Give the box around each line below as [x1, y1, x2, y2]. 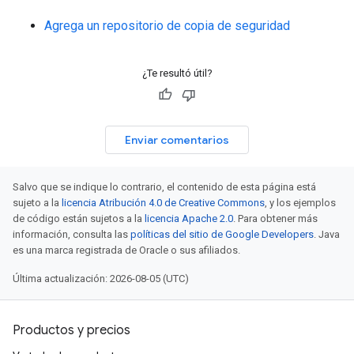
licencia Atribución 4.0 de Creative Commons [62, 197, 265, 209]
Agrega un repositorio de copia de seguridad [44, 18, 290, 33]
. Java [314, 228, 340, 240]
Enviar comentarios [125, 133, 229, 147]
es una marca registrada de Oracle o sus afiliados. [13, 244, 240, 256]
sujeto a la [13, 197, 62, 209]
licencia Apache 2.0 [145, 213, 233, 224]
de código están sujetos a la [13, 213, 145, 224]
